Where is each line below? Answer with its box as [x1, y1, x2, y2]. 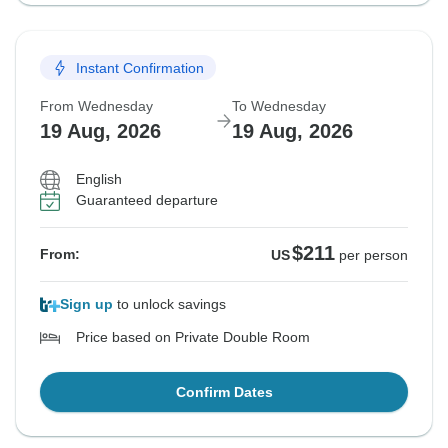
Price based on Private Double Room [76, 329, 310, 346]
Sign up [60, 296, 113, 313]
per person [339, 247, 408, 264]
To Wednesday [232, 98, 326, 115]
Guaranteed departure [76, 192, 218, 209]
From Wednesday [40, 98, 153, 115]
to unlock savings [113, 296, 226, 313]
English [76, 171, 122, 188]
